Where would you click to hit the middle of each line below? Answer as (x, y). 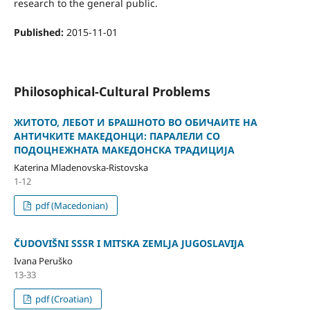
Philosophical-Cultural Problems (112, 91)
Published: (40, 32)
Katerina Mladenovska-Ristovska (81, 167)
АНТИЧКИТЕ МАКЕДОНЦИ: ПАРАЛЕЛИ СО (117, 136)
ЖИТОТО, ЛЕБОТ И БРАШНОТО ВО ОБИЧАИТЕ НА (135, 122)
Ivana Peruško (43, 261)
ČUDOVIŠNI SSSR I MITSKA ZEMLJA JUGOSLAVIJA (129, 243)
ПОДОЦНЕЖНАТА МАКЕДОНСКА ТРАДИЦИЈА (124, 150)
